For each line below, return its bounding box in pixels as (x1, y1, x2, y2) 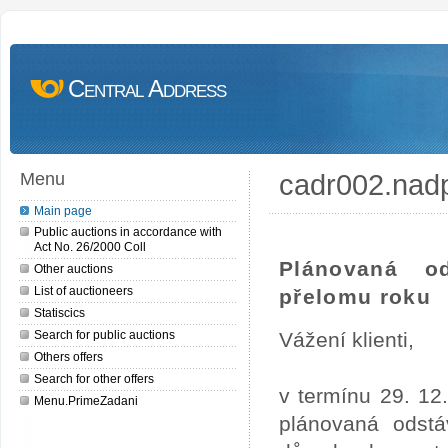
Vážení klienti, (279, 328, 414, 351)
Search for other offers (34, 372, 154, 385)
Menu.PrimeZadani (34, 394, 138, 407)
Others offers (34, 350, 103, 363)
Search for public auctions (34, 328, 175, 341)
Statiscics (34, 306, 85, 319)
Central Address (68, 75, 226, 102)
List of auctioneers (34, 284, 133, 297)
